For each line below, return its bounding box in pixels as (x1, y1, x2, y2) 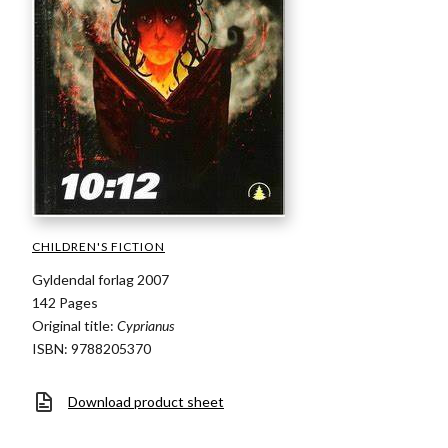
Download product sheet (68, 393, 224, 410)
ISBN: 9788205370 (32, 340, 151, 357)
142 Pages (32, 294, 98, 311)
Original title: (32, 317, 117, 334)
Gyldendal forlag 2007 (32, 271, 169, 288)
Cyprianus (117, 317, 174, 334)
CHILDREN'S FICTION (32, 239, 165, 254)
